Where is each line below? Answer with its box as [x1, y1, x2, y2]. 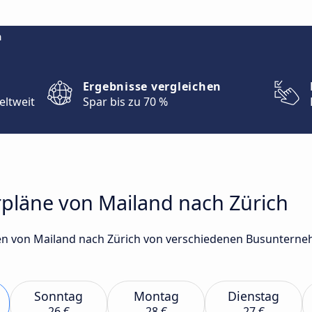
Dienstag [228, 288, 279, 304]
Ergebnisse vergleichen [82, 79, 222, 94]
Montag [133, 288, 179, 304]
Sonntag [34, 288, 83, 304]
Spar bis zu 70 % [82, 94, 168, 109]
